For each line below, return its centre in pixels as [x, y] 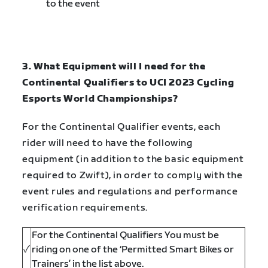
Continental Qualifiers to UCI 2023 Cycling [128, 83]
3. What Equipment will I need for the [114, 67]
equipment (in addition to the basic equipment [133, 159]
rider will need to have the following [107, 143]
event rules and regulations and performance [130, 191]
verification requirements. [87, 208]
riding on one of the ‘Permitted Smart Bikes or [133, 249]
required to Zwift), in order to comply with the [133, 175]
